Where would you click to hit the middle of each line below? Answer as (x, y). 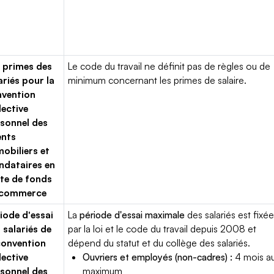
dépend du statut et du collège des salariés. (159, 243)
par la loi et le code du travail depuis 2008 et (162, 229)
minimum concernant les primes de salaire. (157, 80)
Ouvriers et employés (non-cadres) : (158, 257)
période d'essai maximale (132, 215)
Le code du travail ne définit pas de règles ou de (169, 66)
